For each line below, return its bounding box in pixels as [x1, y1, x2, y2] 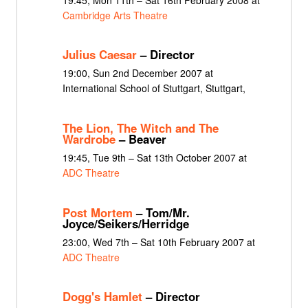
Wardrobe [62, 130, 115, 147]
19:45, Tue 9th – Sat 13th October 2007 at [62, 151, 247, 165]
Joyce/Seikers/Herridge [62, 214, 189, 232]
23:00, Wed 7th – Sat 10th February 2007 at [62, 235, 255, 250]
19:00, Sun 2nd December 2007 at [62, 66, 213, 80]
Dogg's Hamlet [62, 288, 142, 305]
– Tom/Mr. [132, 203, 190, 221]
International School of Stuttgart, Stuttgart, [62, 81, 245, 96]
